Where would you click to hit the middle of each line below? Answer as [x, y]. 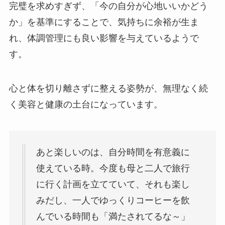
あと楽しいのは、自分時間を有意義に [113, 152]
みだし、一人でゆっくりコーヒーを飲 [113, 200]
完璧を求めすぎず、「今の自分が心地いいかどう [108, 6]
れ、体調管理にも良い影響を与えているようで [104, 38]
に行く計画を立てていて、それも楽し [113, 184]
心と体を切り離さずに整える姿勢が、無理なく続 [108, 89]
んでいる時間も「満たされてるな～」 [113, 216]
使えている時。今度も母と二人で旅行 [113, 168]
